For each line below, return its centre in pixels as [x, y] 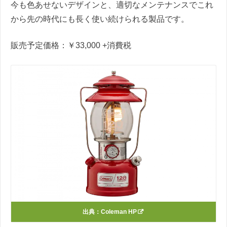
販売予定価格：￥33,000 [56, 45]
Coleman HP [119, 212]
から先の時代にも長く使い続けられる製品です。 [100, 19]
